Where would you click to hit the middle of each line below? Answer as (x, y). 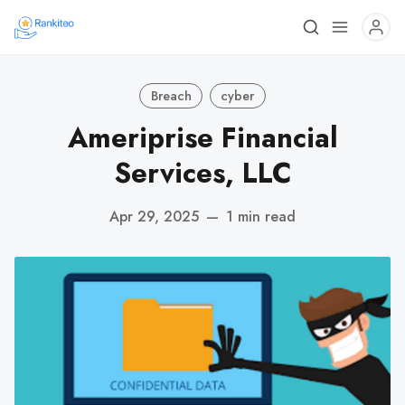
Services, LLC (202, 173)
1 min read (261, 216)
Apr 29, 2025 (154, 216)
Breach (171, 95)
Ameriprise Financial (202, 138)
